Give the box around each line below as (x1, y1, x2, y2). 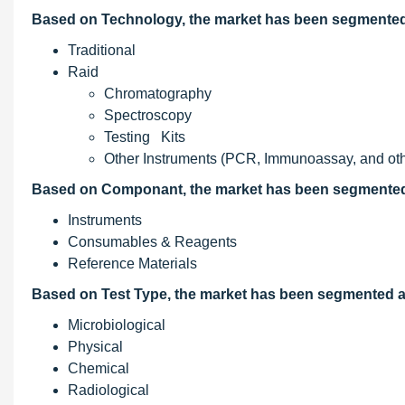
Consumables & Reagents (68, 234, 237, 250)
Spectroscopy (104, 108, 192, 123)
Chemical (68, 361, 129, 376)
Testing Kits (104, 129, 185, 145)
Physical (68, 339, 123, 354)
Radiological (68, 382, 149, 398)
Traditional (68, 42, 136, 58)
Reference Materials (68, 256, 197, 271)
